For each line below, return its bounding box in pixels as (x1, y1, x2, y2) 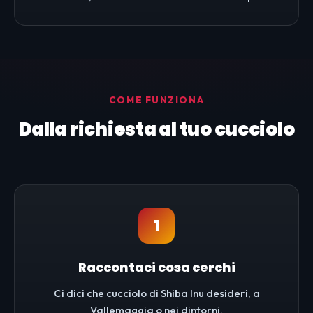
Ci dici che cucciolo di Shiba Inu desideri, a (53, 286, 260, 300)
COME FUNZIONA (108, 94, 205, 106)
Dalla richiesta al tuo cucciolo (18, 117, 295, 143)
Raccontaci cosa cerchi (78, 259, 235, 277)
